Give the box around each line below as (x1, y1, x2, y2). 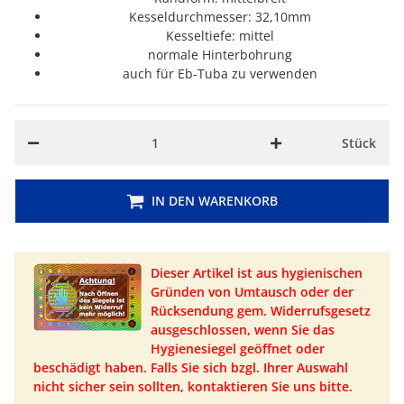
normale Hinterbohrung (148, 46, 292, 64)
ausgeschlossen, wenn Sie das (151, 321, 335, 339)
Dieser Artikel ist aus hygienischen (151, 264, 363, 282)
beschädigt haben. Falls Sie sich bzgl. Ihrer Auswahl (33, 359, 348, 377)
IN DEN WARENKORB (151, 192, 278, 210)
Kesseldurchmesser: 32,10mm (129, 8, 311, 26)
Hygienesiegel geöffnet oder (151, 340, 325, 358)
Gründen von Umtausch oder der (151, 283, 353, 301)
